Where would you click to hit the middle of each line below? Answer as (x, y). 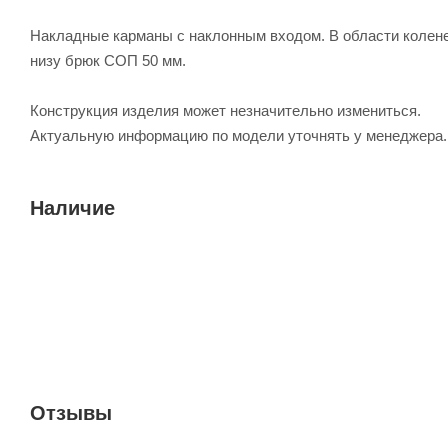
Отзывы (71, 412)
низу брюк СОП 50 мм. (108, 60)
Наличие (72, 207)
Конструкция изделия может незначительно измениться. (225, 110)
